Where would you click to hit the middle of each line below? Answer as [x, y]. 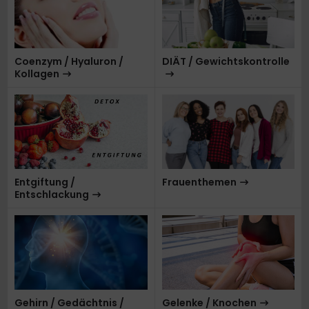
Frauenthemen [199, 182]
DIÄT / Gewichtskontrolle [226, 61]
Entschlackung [52, 195]
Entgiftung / [45, 182]
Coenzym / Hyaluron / [69, 61]
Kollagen [37, 73]
